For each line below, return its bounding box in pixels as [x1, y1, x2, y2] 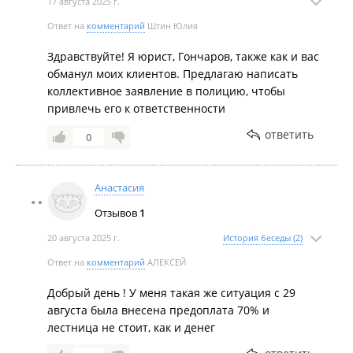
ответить [265, 127, 314, 142]
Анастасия [95, 180, 144, 195]
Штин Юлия [145, 20, 198, 32]
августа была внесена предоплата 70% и [47, 303, 269, 318]
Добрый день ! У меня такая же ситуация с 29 [47, 285, 295, 300]
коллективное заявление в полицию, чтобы [47, 84, 285, 98]
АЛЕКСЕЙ [145, 256, 186, 268]
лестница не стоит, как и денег [47, 320, 215, 335]
